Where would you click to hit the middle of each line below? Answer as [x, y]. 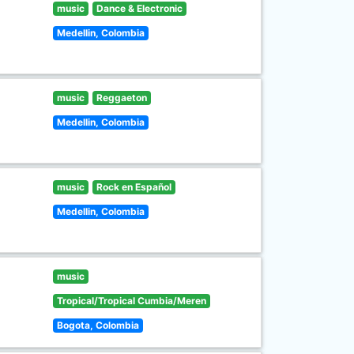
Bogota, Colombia [98, 325]
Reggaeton [121, 98]
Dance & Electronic [139, 8]
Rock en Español [134, 187]
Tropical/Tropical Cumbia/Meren [132, 301]
